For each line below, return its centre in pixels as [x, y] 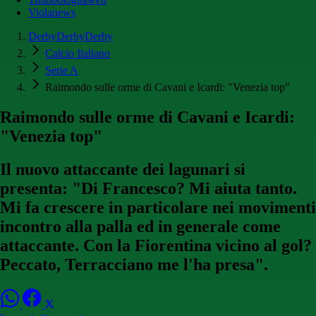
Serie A [62, 71]
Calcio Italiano [78, 54]
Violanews [52, 13]
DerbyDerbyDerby [71, 37]
